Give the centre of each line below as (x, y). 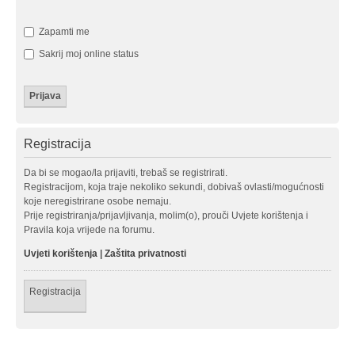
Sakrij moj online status (88, 53)
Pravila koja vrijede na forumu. (89, 229)
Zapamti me (63, 31)
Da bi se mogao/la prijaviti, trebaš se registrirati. (126, 172)
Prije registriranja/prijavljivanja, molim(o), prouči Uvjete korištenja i (166, 215)
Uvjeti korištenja (61, 253)
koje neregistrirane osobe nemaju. (97, 201)
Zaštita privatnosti (145, 253)
